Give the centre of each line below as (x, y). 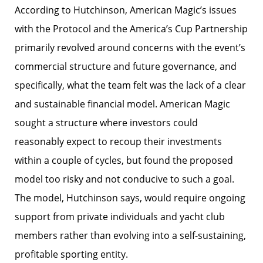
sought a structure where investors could (106, 123)
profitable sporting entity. (71, 254)
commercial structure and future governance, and (126, 66)
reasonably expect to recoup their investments (118, 141)
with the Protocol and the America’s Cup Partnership (131, 29)
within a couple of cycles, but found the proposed (124, 160)
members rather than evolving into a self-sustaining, (130, 235)
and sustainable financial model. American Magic (122, 104)
